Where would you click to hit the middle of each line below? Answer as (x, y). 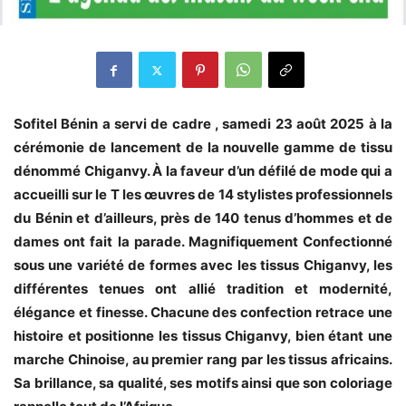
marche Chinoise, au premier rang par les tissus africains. (203, 360)
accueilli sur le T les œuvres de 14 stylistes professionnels (203, 195)
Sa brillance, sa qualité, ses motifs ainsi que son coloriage (203, 383)
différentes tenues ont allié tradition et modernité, (203, 289)
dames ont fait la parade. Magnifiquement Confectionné (203, 242)
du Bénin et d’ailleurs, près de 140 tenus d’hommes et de (203, 218)
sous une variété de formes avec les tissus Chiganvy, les (203, 266)
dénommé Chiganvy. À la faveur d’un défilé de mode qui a (203, 171)
